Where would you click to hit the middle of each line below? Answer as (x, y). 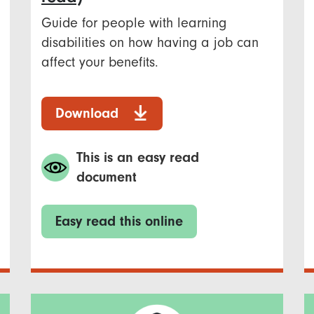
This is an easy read (138, 157)
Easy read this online (119, 221)
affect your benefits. (100, 62)
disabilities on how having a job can (150, 42)
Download (87, 113)
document (107, 177)
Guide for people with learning (134, 22)
